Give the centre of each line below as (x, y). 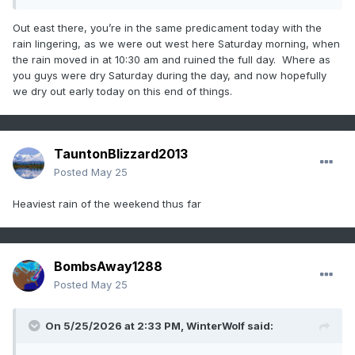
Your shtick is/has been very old (110, 14)
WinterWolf (216, 326)
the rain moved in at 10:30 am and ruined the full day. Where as (172, 59)
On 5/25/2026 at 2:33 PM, (116, 326)
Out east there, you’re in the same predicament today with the (167, 27)
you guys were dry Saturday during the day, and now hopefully (170, 75)
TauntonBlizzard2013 (121, 154)
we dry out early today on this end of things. (124, 91)
